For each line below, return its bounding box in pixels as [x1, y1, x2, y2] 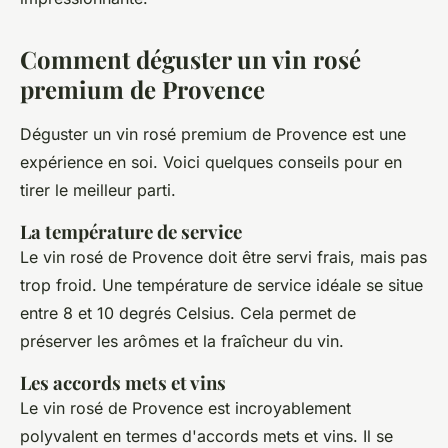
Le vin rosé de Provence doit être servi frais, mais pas [20, 247, 427, 267]
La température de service [20, 219, 242, 244]
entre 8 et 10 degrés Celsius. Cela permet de [20, 303, 356, 323]
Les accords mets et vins [20, 370, 226, 395]
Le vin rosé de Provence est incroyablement [20, 398, 351, 418]
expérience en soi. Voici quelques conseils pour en [20, 152, 402, 172]
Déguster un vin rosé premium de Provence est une [20, 124, 406, 144]
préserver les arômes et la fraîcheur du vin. [20, 331, 344, 351]
